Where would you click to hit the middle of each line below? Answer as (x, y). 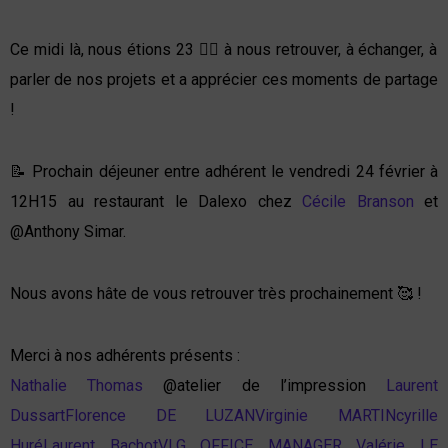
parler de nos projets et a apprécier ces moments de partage (224, 80)
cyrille (417, 416)
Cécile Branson (358, 202)
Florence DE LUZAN (160, 416)
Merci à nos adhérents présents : (125, 356)
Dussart (37, 416)
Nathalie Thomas (77, 386)
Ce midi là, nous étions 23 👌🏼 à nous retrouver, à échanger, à (224, 50)
